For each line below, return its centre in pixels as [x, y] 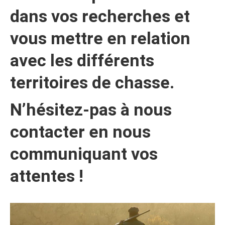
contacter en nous [80, 132]
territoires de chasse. [92, 82]
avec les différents [82, 60]
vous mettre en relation [100, 38]
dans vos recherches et [100, 16]
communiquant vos [84, 154]
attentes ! [47, 176]
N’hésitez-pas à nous [91, 109]
